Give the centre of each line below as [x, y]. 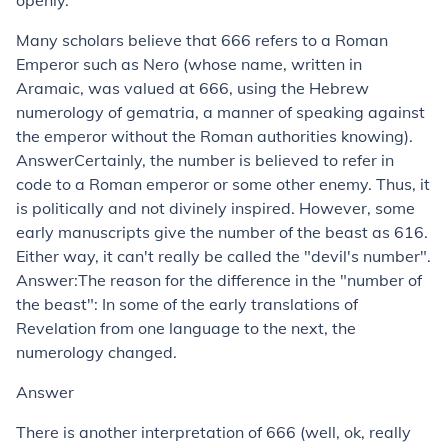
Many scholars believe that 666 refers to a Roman [202, 40]
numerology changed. [96, 352]
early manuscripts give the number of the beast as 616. [222, 232]
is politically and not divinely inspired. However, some [215, 208]
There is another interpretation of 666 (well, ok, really [213, 432]
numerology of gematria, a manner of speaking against [220, 112]
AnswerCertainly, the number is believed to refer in [205, 160]
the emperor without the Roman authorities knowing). [214, 136]
